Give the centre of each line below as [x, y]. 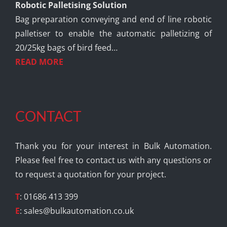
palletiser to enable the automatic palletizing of [113, 33]
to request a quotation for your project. [90, 174]
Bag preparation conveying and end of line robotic [113, 19]
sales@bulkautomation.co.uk [79, 211]
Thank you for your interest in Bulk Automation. [113, 146]
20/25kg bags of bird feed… [66, 47]
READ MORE [39, 62]
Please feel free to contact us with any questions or [113, 160]
